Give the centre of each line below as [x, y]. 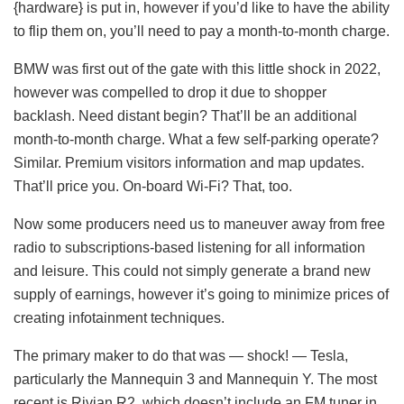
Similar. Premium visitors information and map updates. [189, 162]
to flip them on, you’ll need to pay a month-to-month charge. [202, 31]
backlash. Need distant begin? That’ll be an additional [185, 115]
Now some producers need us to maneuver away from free [199, 224]
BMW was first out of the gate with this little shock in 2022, [197, 69]
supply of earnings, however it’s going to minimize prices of [201, 294]
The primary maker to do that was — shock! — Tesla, [181, 355]
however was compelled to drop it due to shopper [170, 92]
